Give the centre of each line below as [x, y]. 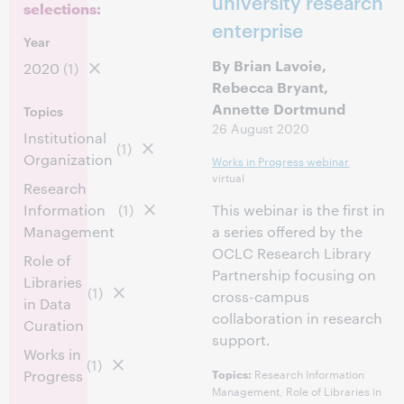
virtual [229, 177]
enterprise [258, 29]
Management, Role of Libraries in [297, 390]
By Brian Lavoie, [270, 65]
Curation [54, 325]
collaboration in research [298, 318]
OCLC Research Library [292, 253]
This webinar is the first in [299, 210]
